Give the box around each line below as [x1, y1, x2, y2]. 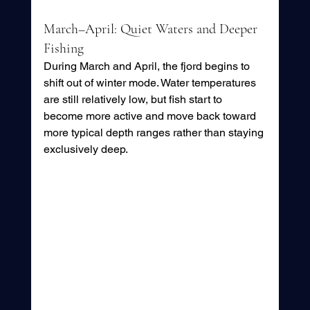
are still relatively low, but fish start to [43, 93, 225, 107]
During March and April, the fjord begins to [43, 60, 253, 73]
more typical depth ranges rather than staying [43, 126, 266, 140]
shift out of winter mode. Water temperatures [43, 76, 259, 90]
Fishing [43, 40, 84, 57]
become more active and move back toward [43, 109, 259, 123]
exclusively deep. [43, 143, 128, 156]
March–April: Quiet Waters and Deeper [43, 21, 261, 38]
